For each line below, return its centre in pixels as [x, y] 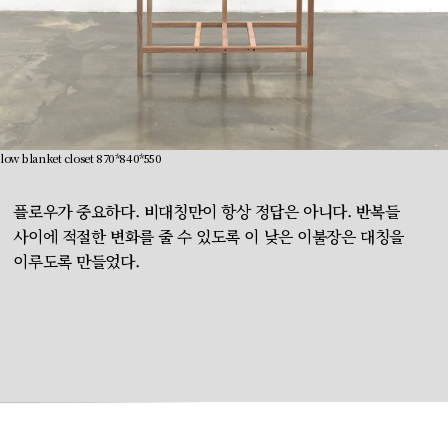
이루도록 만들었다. [76, 261]
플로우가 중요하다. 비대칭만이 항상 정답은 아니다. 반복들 [206, 211]
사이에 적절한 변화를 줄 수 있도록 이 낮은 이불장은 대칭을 [208, 236]
